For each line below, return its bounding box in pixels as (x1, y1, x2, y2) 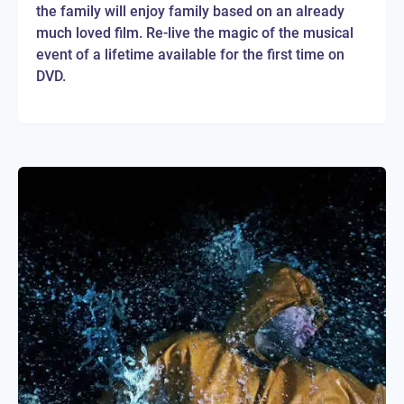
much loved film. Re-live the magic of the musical (36, 24, 353, 42)
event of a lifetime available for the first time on (36, 46, 344, 64)
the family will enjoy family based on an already (36, 3, 344, 21)
